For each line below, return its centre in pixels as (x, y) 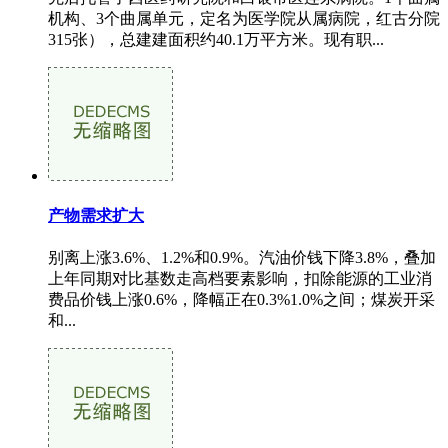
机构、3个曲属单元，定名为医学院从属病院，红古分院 (244, 18)
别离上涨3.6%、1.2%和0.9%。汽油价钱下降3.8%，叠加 (242, 258)
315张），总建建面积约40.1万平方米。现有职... (216, 39)
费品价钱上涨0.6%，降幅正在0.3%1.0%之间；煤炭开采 (241, 300)
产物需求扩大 (96, 216)
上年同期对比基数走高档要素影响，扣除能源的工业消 (240, 279)
